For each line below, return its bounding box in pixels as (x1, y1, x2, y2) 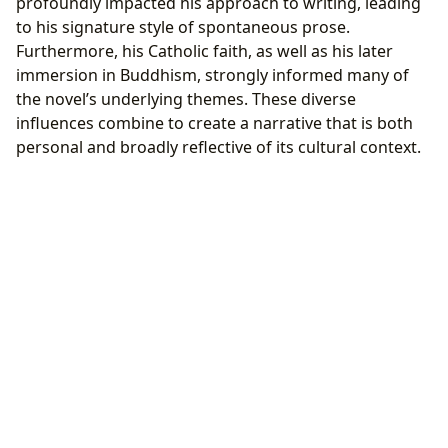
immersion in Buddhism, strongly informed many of (16, 63, 409, 86)
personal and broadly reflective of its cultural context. (16, 135, 421, 158)
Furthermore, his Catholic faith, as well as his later (16, 39, 393, 62)
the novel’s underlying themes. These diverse (16, 87, 356, 110)
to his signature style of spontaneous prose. (16, 15, 350, 38)
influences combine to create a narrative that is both (16, 111, 413, 134)
